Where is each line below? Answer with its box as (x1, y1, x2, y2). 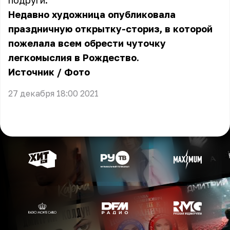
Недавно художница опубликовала (8, 9, 176, 20)
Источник (8, 66, 54, 78)
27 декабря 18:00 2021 (8, 88, 99, 99)
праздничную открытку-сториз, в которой (8, 23, 213, 34)
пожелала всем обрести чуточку (8, 37, 166, 49)
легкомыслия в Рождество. (8, 52, 139, 63)
